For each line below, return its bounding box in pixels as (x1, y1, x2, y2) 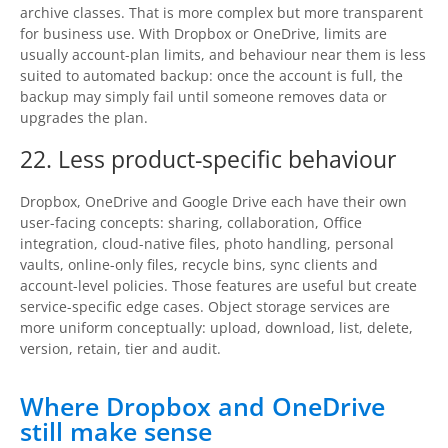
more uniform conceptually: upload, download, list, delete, (20, 318, 413, 338)
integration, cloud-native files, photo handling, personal (20, 234, 394, 254)
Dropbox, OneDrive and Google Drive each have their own (20, 192, 407, 212)
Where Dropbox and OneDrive (20, 389, 385, 424)
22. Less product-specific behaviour (20, 143, 396, 175)
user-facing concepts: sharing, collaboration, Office (20, 213, 362, 233)
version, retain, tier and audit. (20, 339, 221, 359)
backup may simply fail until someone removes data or (20, 87, 387, 107)
